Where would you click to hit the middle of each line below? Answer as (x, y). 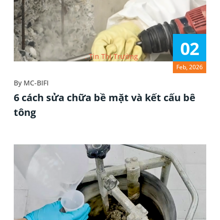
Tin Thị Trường (113, 56)
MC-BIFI (36, 83)
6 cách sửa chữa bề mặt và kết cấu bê (105, 98)
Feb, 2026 (190, 67)
